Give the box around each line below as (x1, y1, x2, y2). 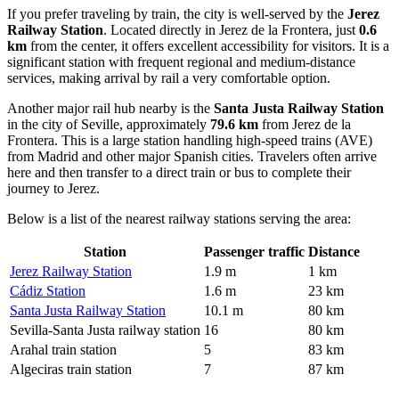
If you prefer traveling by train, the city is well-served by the (7, 5, 347, 21)
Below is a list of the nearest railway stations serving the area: (7, 210, 351, 226)
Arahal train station (10, 341, 117, 357)
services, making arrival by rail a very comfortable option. (7, 69, 330, 85)
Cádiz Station (10, 282, 85, 298)
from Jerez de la (258, 116, 351, 132)
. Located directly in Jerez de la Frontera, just (103, 21, 359, 37)
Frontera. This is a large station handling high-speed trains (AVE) (7, 132, 372, 148)
